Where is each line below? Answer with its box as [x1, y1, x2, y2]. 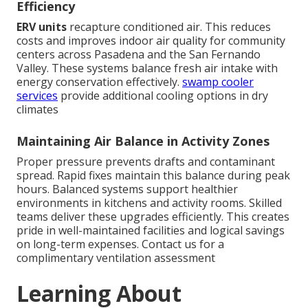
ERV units [16, 19, 67, 34]
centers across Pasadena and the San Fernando [16, 46, 261, 62]
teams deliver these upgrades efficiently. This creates [16, 208, 289, 224]
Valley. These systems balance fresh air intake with [16, 60, 278, 76]
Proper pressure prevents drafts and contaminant [16, 153, 275, 169]
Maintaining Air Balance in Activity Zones [16, 132, 269, 149]
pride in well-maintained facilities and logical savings [16, 222, 285, 238]
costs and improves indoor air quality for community [16, 32, 285, 48]
